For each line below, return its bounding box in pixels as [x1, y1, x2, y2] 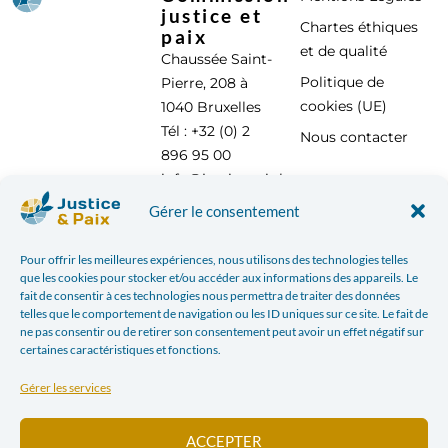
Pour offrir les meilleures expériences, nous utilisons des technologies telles [20, 252, 408, 267]
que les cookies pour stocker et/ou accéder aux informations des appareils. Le [20, 270, 418, 285]
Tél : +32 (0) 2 [161, 121, 251, 140]
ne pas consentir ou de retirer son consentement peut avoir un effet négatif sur [20, 324, 424, 339]
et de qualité [300, 41, 388, 60]
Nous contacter [300, 127, 409, 146]
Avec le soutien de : [157, 258, 291, 277]
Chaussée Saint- [161, 49, 273, 68]
